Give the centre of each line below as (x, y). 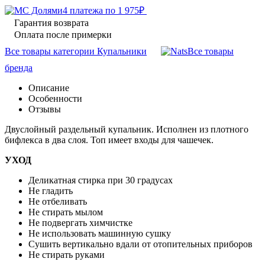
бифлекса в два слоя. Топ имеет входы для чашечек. (109, 140)
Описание (49, 88)
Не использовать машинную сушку (100, 233)
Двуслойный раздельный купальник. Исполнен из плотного (127, 129)
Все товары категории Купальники (76, 51)
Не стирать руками (67, 254)
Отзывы (45, 109)
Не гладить (51, 190)
